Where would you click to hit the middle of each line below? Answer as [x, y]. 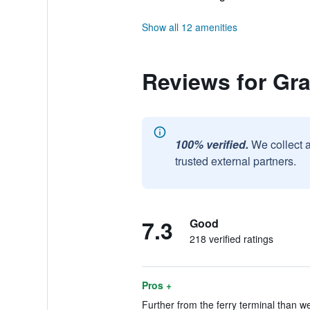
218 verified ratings [231, 239]
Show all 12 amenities [189, 27]
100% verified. [211, 144]
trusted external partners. [235, 161]
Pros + [156, 285]
